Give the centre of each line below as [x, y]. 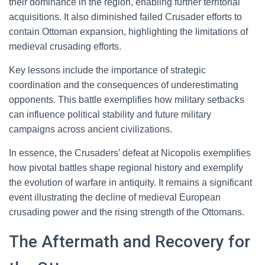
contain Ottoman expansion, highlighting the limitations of [128, 32]
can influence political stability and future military [110, 114]
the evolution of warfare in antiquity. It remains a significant [130, 182]
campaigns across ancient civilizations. [91, 129]
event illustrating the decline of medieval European [115, 197]
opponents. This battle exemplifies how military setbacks [127, 100]
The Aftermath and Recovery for [130, 242]
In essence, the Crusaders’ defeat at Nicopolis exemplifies [130, 153]
